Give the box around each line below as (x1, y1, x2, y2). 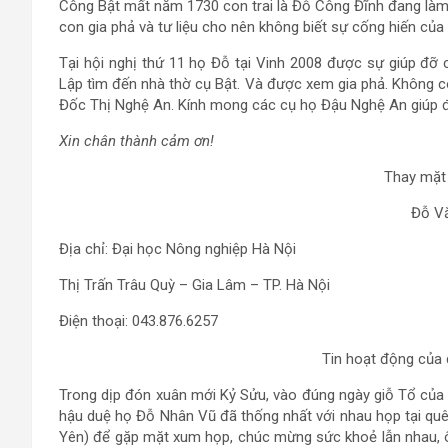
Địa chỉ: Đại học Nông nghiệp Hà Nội (59, 240, 296, 258)
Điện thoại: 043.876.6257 (59, 312, 218, 330)
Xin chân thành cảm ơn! (59, 132, 214, 150)
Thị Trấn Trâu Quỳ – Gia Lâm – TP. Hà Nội (59, 276, 330, 294)
